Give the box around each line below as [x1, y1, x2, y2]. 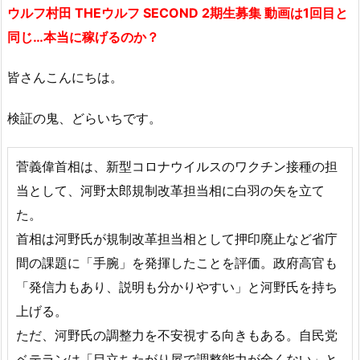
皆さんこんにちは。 [7, 69, 123, 86]
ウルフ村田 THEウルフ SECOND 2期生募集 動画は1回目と [7, 4, 348, 21]
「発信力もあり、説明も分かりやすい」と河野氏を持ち [16, 278, 337, 295]
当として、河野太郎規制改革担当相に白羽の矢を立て [16, 182, 325, 198]
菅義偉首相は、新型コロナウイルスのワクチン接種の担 [16, 157, 337, 174]
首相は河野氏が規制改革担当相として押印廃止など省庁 [16, 230, 337, 247]
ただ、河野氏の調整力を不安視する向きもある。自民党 [16, 326, 337, 343]
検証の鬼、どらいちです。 [7, 110, 162, 127]
